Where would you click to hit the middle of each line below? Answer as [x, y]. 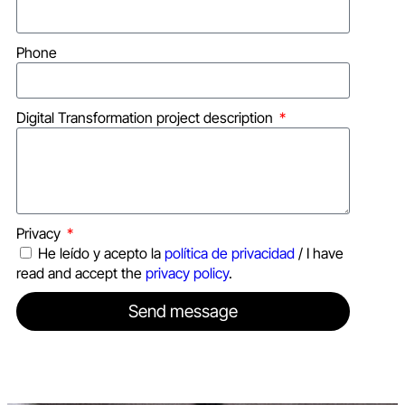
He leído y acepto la [101, 254]
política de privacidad [230, 254]
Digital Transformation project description [146, 118]
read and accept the [81, 273]
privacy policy [187, 273]
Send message [183, 312]
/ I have [319, 254]
